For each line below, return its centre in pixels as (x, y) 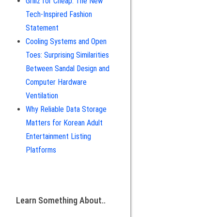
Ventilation (42, 96)
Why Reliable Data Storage (66, 109)
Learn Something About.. (61, 200)
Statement (42, 28)
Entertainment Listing (58, 136)
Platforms (41, 150)
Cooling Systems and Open (66, 41)
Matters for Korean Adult (64, 123)
